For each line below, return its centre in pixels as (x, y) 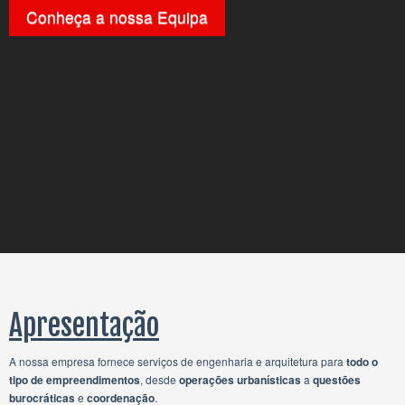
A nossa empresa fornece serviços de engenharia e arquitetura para (178, 361)
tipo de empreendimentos (75, 380)
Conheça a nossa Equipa (117, 17)
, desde (160, 379)
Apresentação (84, 325)
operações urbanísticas (240, 380)
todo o (362, 362)
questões (337, 380)
